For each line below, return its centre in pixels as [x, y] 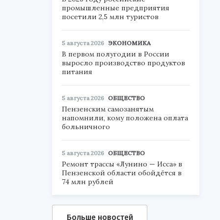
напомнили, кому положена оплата [125, 118]
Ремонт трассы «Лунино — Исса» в [122, 164]
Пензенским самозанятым [108, 109]
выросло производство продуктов [124, 63]
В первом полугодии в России [116, 54]
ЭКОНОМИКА [129, 43]
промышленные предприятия [116, 8]
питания [77, 72]
